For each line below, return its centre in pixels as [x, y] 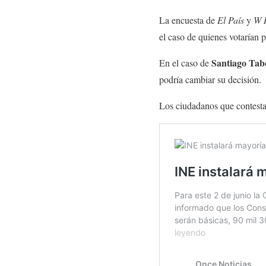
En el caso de [185, 62]
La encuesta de [188, 20]
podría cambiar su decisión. [212, 79]
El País [231, 20]
